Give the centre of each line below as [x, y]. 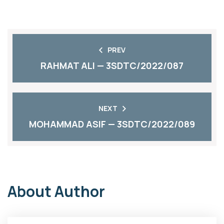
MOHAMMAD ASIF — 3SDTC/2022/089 [112, 124]
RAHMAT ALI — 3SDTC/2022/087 [112, 65]
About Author [56, 191]
